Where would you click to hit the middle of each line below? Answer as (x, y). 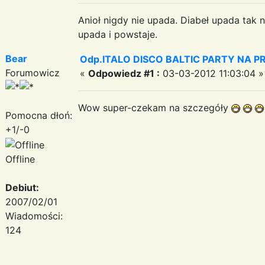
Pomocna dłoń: (39, 115)
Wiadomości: (34, 216)
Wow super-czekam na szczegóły (155, 107)
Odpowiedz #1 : (124, 73)
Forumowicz (33, 72)
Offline (20, 159)
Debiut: (22, 187)
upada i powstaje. (118, 34)
